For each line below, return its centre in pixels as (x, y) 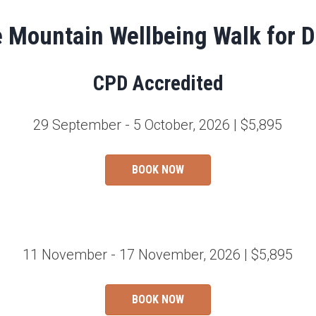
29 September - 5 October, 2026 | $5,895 (158, 125)
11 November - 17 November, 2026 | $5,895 (158, 255)
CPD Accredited (158, 84)
